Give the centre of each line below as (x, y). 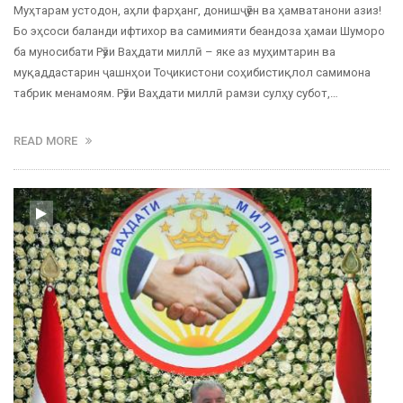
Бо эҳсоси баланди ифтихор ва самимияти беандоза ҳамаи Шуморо (199, 31)
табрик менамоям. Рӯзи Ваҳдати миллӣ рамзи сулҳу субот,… (176, 94)
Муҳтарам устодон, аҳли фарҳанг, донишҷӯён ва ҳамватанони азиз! (197, 11)
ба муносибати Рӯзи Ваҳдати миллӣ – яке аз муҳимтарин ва (175, 52)
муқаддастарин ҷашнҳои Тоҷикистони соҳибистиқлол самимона (192, 73)
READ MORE (49, 141)
